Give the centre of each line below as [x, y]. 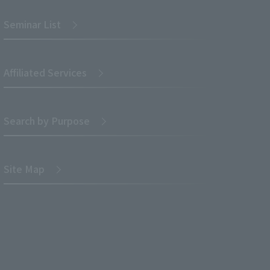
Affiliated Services [45, 72]
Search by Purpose [47, 121]
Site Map [24, 169]
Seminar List [32, 24]
